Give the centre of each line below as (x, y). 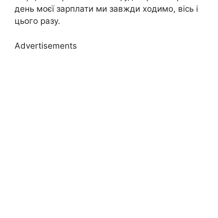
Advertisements (46, 45)
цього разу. (37, 21)
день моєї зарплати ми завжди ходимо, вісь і (106, 9)
